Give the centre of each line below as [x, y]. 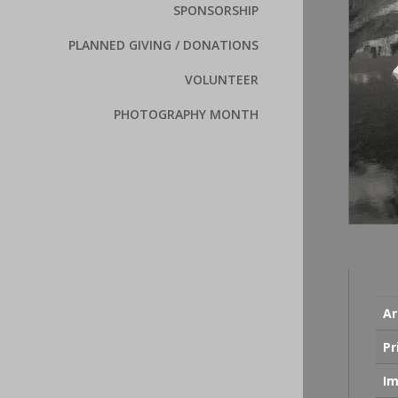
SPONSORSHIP [216, 11]
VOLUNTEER [222, 80]
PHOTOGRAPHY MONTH [187, 115]
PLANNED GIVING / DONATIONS [164, 45]
